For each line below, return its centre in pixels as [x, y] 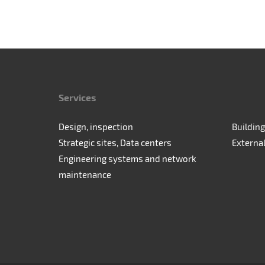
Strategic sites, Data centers [115, 143]
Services [77, 97]
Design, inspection [96, 127]
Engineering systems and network [127, 159]
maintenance [85, 174]
